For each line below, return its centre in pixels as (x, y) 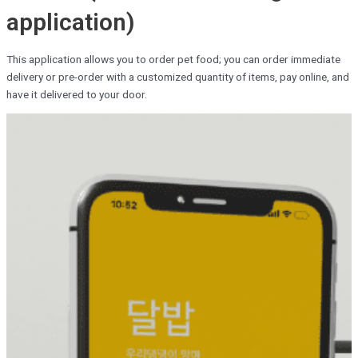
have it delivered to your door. (77, 94)
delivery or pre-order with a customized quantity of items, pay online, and (178, 76)
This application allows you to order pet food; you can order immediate (173, 59)
